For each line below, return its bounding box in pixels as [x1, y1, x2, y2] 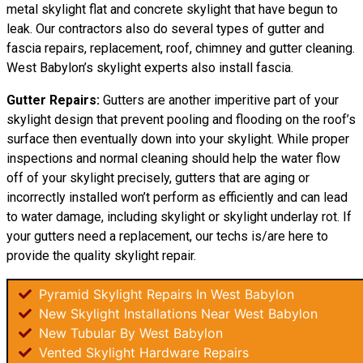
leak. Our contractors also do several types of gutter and [6, 21, 324, 36]
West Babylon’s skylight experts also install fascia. [6, 60, 293, 75]
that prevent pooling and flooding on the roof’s [93, 112, 356, 127]
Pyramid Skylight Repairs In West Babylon [35, 286, 294, 302]
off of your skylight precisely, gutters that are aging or [6, 170, 310, 186]
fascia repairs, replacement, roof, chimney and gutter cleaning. [6, 41, 355, 56]
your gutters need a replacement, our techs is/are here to [6, 228, 328, 244]
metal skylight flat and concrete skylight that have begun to [6, 2, 338, 17]
